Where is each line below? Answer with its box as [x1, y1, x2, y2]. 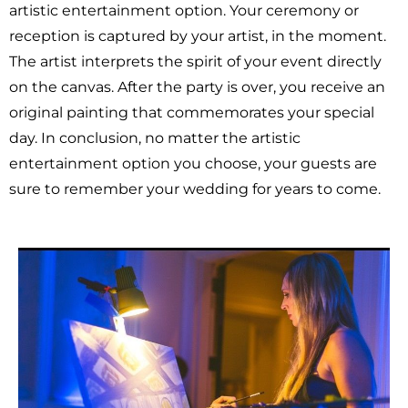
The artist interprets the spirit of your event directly [9, 53, 382, 71]
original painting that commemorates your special [9, 104, 374, 122]
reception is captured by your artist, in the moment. [9, 27, 390, 46]
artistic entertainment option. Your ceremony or [9, 2, 359, 20]
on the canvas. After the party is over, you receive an [9, 78, 385, 97]
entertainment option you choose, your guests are [9, 155, 377, 173]
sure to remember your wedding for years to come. [9, 180, 384, 199]
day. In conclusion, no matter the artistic [9, 129, 301, 148]
